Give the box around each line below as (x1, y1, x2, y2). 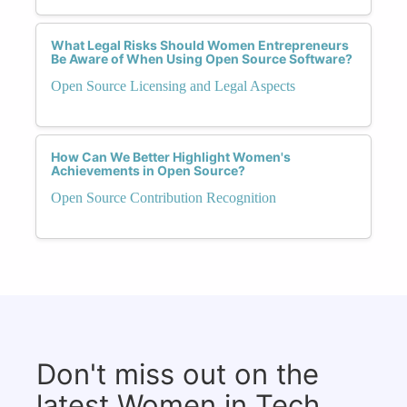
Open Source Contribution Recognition (51, 189, 276, 205)
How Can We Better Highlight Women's (51, 148, 291, 164)
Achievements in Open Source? (51, 162, 245, 178)
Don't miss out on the (36, 356, 319, 391)
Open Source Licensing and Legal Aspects (51, 77, 295, 94)
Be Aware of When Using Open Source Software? (51, 50, 352, 66)
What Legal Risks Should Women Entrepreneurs (51, 36, 349, 53)
